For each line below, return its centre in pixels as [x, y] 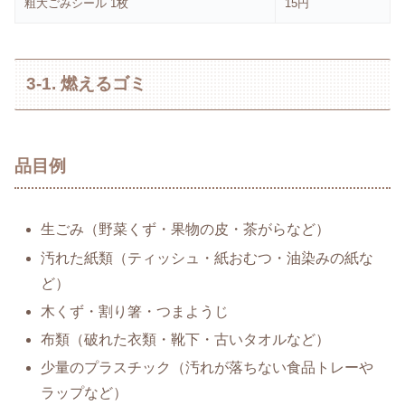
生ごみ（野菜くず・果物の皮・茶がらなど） [186, 230]
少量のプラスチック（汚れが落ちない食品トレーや [207, 368]
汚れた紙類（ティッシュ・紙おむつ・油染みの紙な [207, 258]
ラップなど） [85, 393]
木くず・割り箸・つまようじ [135, 311]
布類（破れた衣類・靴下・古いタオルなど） [186, 339]
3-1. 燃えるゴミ [87, 84]
